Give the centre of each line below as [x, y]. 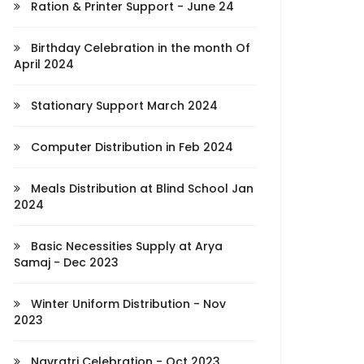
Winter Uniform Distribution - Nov [127, 304]
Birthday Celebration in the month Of [139, 48]
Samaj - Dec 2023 [66, 262]
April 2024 [44, 64]
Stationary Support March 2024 [123, 106]
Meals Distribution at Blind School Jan [141, 188]
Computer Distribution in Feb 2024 [130, 147]
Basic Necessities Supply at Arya [125, 246]
